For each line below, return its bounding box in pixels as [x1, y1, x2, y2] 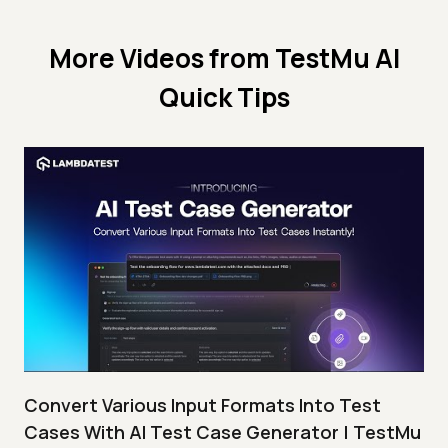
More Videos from [48, 40, 275, 77]
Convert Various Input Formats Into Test [24, 393, 381, 418]
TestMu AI [274, 40, 400, 77]
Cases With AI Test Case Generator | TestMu [24, 420, 421, 445]
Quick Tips [158, 79, 290, 116]
